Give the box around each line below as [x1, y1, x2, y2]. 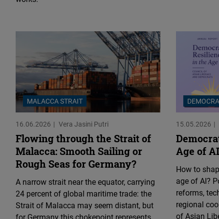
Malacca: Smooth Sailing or [16, 144, 142, 157]
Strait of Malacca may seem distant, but [16, 199, 153, 211]
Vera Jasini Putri [59, 119, 109, 129]
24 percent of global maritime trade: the [16, 188, 152, 199]
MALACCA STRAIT [27, 96, 83, 106]
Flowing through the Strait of [16, 131, 151, 145]
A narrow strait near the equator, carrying [16, 176, 155, 187]
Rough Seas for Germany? [16, 157, 136, 170]
